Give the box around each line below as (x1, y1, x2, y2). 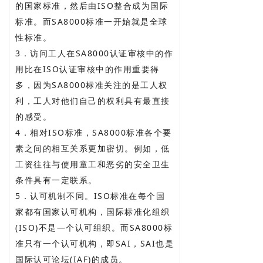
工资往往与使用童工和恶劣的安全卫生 (15, 158, 170, 170)
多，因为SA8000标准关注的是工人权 (15, 79, 168, 90)
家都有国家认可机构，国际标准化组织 (15, 205, 170, 217)
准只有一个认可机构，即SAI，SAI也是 (15, 237, 174, 249)
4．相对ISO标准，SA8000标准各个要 (15, 126, 172, 138)
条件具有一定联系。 (15, 174, 97, 186)
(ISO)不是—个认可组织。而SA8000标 (15, 221, 173, 233)
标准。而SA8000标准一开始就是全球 (15, 15, 168, 27)
